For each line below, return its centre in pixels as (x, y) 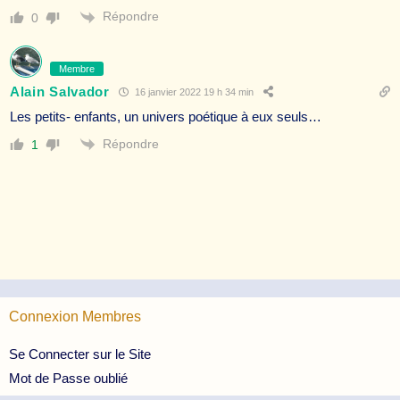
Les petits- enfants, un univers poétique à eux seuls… (166, 116)
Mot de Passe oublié (68, 378)
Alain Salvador (60, 92)
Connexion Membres (75, 317)
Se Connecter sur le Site (80, 354)
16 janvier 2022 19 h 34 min (192, 92)
